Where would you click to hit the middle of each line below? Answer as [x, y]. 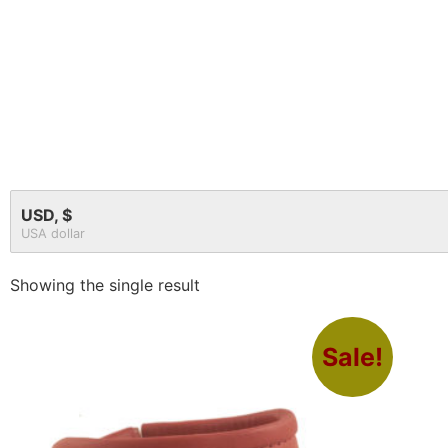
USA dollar [53, 233]
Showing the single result [105, 285]
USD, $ [46, 214]
